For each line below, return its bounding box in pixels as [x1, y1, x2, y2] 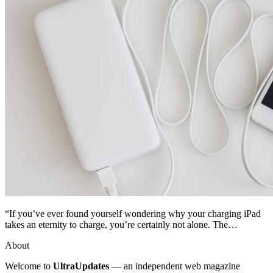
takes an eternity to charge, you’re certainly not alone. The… [5, 219, 238, 230]
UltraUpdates [53, 260, 109, 271]
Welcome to [5, 260, 53, 271]
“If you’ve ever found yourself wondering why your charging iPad [5, 208, 261, 219]
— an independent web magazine [109, 260, 240, 271]
